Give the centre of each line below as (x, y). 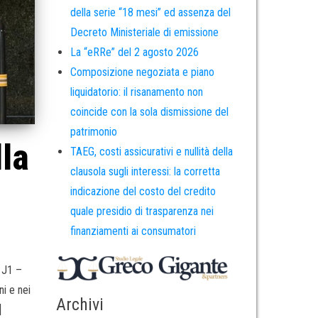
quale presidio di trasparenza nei (142, 212)
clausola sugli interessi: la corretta (145, 172)
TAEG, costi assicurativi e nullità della (151, 152)
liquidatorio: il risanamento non (136, 92)
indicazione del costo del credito (143, 192)
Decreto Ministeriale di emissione (144, 33)
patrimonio (93, 132)
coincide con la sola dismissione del (149, 112)
